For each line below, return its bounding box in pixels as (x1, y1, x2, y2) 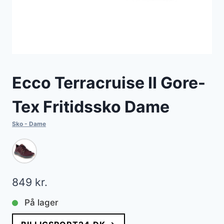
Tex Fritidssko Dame (12, 97, 169, 117)
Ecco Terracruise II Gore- (12, 73, 205, 93)
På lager (24, 197, 58, 208)
